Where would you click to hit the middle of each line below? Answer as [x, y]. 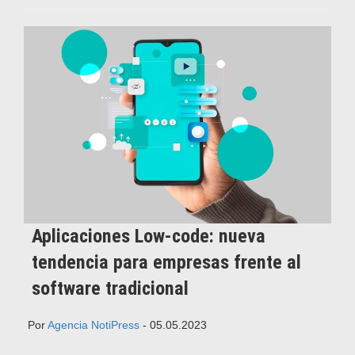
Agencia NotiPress [94, 325]
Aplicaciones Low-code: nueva [149, 237]
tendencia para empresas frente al [166, 263]
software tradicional [110, 289]
